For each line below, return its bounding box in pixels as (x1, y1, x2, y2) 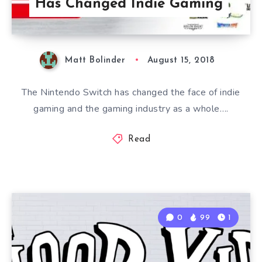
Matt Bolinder (64, 56, 126, 65)
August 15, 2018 (147, 56, 215, 65)
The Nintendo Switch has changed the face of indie (22, 85, 240, 99)
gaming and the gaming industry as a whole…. (33, 102, 229, 115)
